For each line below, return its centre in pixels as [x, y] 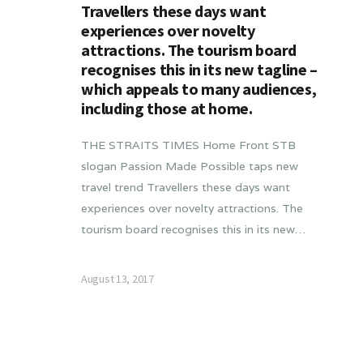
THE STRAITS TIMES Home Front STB [188, 145]
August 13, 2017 [117, 279]
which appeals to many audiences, [199, 89]
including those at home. [167, 109]
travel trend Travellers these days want [186, 188]
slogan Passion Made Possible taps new [190, 167]
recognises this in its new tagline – [199, 70]
